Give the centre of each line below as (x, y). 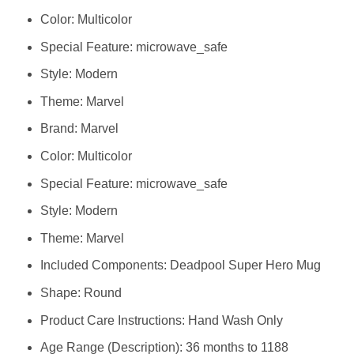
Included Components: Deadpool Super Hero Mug (180, 265)
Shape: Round (81, 293)
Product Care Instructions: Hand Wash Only (161, 320)
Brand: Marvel (79, 129)
